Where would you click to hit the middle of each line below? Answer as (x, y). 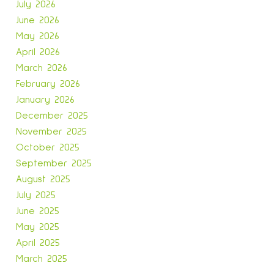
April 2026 (38, 52)
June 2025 (38, 211)
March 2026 (42, 68)
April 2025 (38, 243)
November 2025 (51, 132)
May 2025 (38, 227)
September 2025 (54, 164)
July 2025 (36, 195)
